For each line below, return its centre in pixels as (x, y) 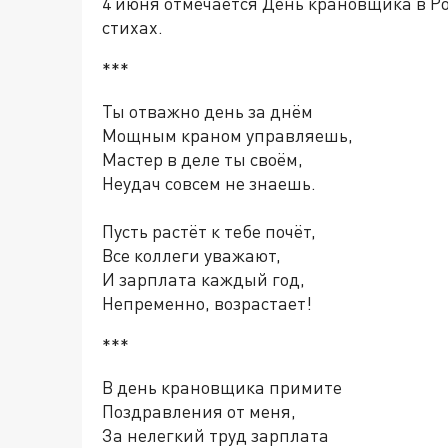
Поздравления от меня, (199, 411)
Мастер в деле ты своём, (202, 159)
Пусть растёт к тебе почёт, (209, 231)
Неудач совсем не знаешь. (209, 183)
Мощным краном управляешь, (227, 135)
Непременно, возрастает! (207, 303)
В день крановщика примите (222, 387)
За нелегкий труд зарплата (215, 435)
